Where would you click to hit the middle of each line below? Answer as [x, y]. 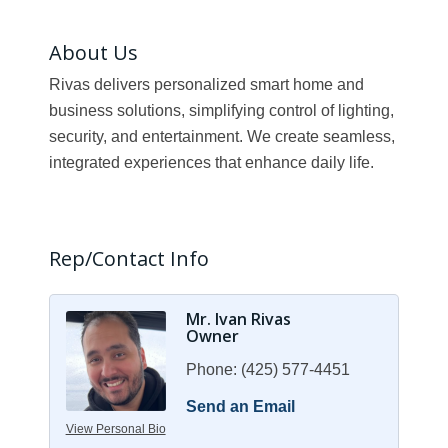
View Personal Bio [115, 428]
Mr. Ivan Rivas [238, 318]
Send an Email [240, 406]
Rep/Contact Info [128, 258]
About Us [93, 52]
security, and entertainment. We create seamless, [221, 136]
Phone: [211, 369]
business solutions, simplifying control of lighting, [221, 110]
